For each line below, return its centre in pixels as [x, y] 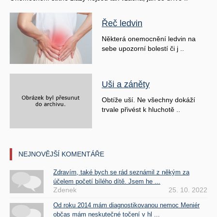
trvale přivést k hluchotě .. [141, 109]
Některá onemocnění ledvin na [149, 39]
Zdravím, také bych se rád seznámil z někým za [121, 172]
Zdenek [65, 190]
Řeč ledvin [122, 23]
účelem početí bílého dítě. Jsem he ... [107, 182]
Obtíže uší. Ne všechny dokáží [148, 100]
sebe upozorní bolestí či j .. [143, 49]
